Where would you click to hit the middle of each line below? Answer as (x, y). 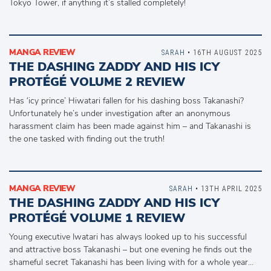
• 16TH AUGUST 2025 (224, 52)
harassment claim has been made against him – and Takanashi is (130, 126)
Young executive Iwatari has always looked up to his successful (128, 237)
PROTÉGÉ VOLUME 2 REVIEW (97, 82)
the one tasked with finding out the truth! (87, 139)
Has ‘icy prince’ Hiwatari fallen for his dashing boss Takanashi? (126, 101)
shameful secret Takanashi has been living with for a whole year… (131, 262)
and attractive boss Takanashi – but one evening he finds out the (130, 250)
